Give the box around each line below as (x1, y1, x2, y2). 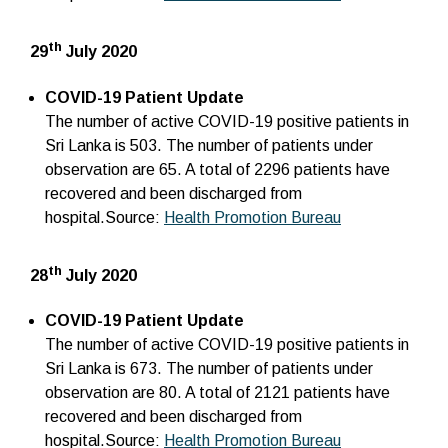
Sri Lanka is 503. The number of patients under (45, 136, 373, 154)
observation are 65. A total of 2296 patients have (45, 160, 390, 178)
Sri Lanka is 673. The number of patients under (45, 360, 373, 378)
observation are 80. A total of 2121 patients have (45, 384, 390, 402)
